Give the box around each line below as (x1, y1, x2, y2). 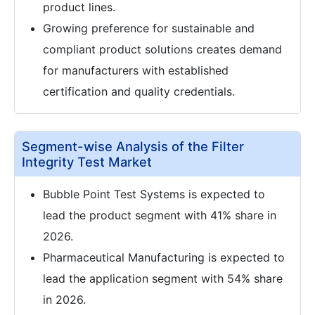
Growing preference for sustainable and (43, 21, 255, 36)
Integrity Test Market (22, 154, 152, 170)
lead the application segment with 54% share (43, 271, 283, 286)
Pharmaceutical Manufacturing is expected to (43, 250, 285, 265)
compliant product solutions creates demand (43, 42, 282, 57)
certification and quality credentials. (43, 84, 235, 99)
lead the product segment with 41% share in (43, 208, 276, 223)
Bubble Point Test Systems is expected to (43, 187, 265, 202)
